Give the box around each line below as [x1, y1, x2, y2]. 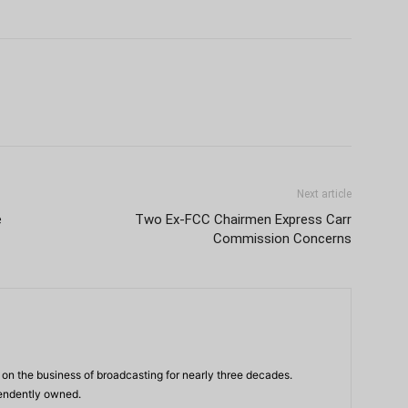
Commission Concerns [213, 229, 352, 247]
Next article [297, 187, 352, 200]
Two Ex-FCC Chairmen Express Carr [135, 210, 352, 228]
